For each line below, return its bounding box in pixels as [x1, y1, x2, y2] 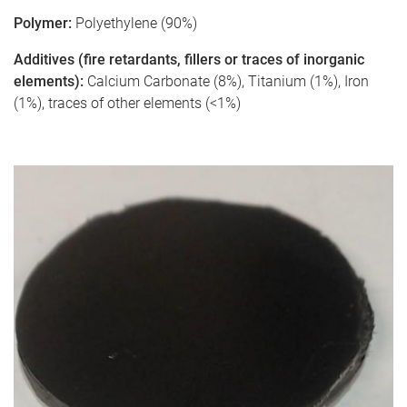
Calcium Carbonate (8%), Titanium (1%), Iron [87, 73, 369, 90]
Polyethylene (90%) [75, 15, 197, 32]
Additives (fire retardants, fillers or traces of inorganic [14, 51, 364, 68]
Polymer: [14, 15, 75, 32]
